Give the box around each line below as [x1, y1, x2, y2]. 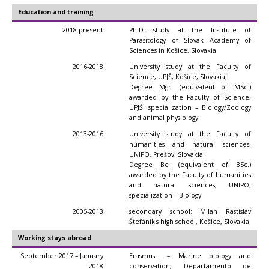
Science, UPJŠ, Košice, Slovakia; [129, 73, 227, 81]
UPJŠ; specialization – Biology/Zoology [129, 103, 251, 112]
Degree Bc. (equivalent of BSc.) [129, 160, 251, 169]
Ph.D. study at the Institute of [129, 26, 251, 34]
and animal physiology [129, 113, 198, 122]
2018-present [62, 26, 103, 34]
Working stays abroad [18, 234, 91, 242]
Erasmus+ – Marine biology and [129, 252, 251, 260]
